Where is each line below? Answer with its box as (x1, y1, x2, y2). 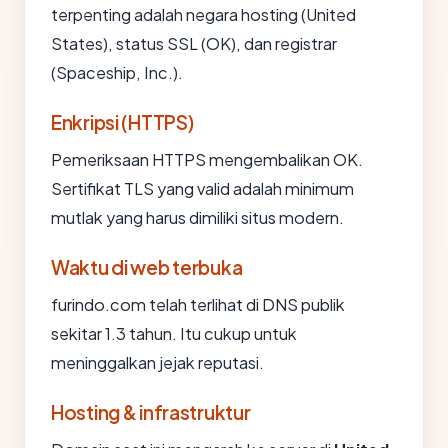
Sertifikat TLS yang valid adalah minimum (51, 178, 354, 199)
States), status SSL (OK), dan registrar (51, 33, 337, 54)
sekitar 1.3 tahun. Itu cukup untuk (51, 323, 297, 344)
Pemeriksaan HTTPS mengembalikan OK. (51, 149, 363, 170)
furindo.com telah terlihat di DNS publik (51, 294, 345, 315)
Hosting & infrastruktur (51, 400, 251, 424)
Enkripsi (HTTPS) (51, 110, 194, 134)
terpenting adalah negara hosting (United (51, 4, 356, 25)
